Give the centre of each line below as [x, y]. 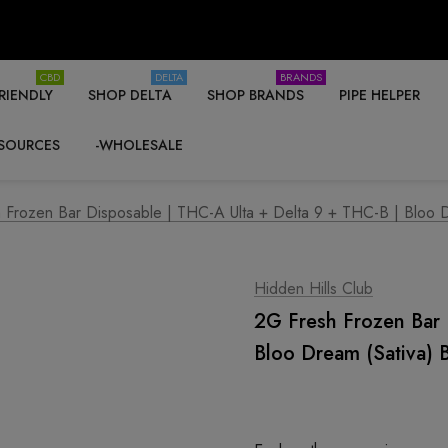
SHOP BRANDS [255, 95]
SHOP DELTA [130, 95]
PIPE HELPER [379, 95]
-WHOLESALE [139, 145]
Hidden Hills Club [313, 288]
